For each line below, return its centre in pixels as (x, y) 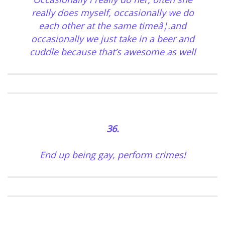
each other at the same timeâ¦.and (113, 26)
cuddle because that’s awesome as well (113, 52)
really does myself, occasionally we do (113, 13)
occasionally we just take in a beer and (113, 39)
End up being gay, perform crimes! (113, 155)
